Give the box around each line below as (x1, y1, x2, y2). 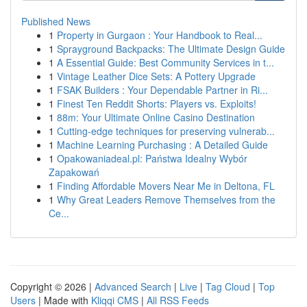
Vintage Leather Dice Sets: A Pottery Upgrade (57, 69, 256, 83)
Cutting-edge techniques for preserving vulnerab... (57, 124, 275, 138)
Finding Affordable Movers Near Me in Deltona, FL (57, 179, 275, 193)
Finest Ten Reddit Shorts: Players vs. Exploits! (57, 97, 256, 110)
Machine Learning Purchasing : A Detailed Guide (57, 138, 268, 151)
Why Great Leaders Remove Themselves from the (57, 193, 275, 206)
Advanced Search (95, 280, 171, 293)
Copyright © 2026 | (10, 280, 95, 293)
